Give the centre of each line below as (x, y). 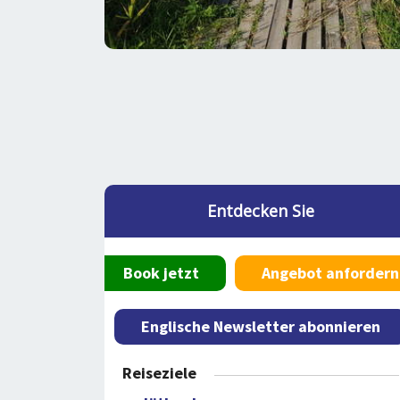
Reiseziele (159, 373)
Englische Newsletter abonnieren (261, 326)
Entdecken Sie (261, 211)
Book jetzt (161, 273)
